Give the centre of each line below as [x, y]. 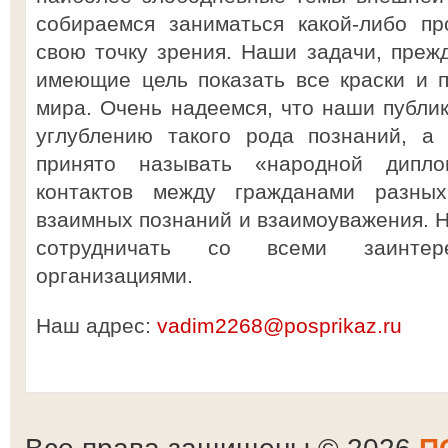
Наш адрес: [96, 325]
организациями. [114, 275]
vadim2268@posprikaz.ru [279, 325]
